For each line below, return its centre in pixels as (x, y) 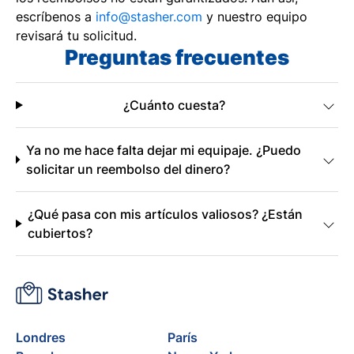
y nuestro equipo (255, 17)
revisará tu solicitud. (76, 36)
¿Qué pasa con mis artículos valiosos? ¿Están (166, 214)
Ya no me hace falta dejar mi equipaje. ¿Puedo (163, 150)
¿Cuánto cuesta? (174, 105)
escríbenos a (56, 17)
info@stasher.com (149, 17)
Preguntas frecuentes (177, 57)
